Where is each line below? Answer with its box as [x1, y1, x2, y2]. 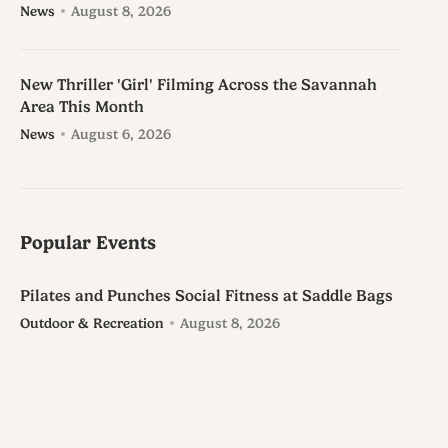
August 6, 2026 [71, 126, 171, 143]
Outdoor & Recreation [20, 315, 164, 332]
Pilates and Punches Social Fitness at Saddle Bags [20, 287, 393, 306]
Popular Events [20, 232, 156, 255]
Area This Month [20, 98, 144, 117]
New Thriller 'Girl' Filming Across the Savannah [20, 76, 377, 95]
